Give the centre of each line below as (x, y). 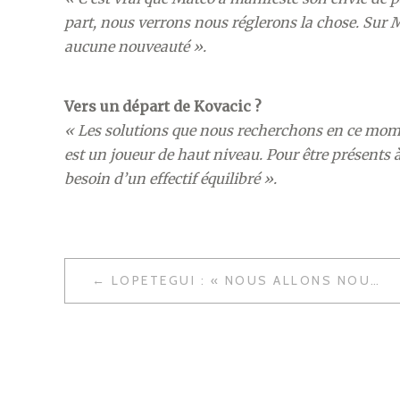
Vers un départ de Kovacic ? (163, 106)
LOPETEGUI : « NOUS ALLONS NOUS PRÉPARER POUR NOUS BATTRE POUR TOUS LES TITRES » (241, 280)
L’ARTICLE (126, 346)
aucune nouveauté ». (135, 46)
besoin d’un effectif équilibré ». (171, 178)
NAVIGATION (143, 275)
